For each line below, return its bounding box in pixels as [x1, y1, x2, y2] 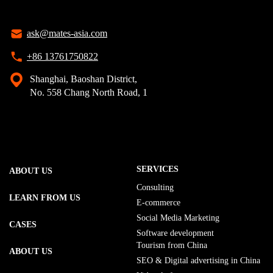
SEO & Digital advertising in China [136, 256, 260, 266]
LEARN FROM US [9, 193, 80, 203]
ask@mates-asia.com [27, 27, 107, 38]
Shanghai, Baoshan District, [30, 74, 137, 85]
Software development [136, 229, 214, 238]
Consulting [136, 183, 174, 193]
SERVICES [136, 165, 179, 174]
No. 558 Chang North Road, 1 [30, 87, 147, 98]
